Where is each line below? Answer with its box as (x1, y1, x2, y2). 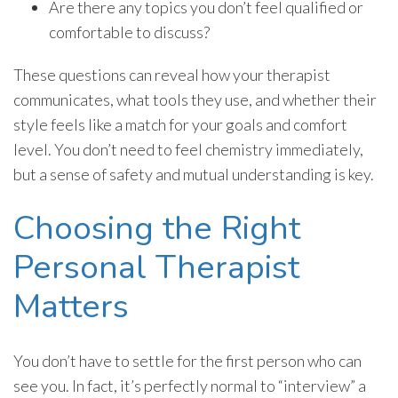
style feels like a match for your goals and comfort (13, 115, 347, 135)
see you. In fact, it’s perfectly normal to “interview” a (13, 376, 366, 396)
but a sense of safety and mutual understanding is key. (13, 164, 377, 185)
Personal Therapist (13, 245, 299, 291)
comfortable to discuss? (49, 22, 212, 43)
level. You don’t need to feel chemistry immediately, (13, 139, 363, 160)
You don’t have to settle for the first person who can (13, 351, 362, 371)
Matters (13, 284, 129, 330)
